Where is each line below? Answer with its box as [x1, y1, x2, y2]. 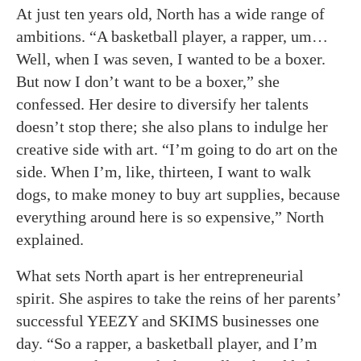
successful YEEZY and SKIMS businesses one [16, 312, 319, 330]
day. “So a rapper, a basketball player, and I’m [16, 334, 317, 353]
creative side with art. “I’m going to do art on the [16, 140, 338, 159]
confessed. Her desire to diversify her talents [16, 95, 309, 114]
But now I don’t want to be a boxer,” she [16, 73, 280, 91]
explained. [16, 230, 84, 249]
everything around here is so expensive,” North [16, 208, 324, 226]
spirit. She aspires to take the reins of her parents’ [16, 289, 341, 308]
